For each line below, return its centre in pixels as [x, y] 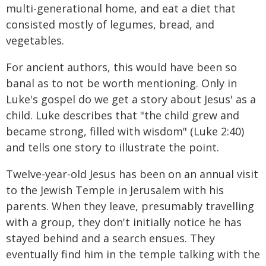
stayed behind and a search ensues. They [110, 238]
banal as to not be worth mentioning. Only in [121, 83]
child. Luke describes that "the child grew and [123, 115]
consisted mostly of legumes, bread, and [110, 24]
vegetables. [35, 40]
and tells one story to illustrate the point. [113, 147]
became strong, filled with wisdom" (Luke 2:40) [125, 131]
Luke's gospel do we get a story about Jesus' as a [131, 99]
